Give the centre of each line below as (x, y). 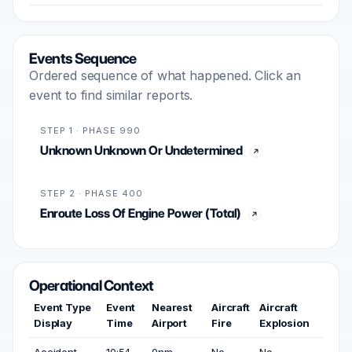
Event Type (62, 307)
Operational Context (91, 286)
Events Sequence (83, 59)
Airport (169, 323)
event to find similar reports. (111, 95)
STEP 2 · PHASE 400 (92, 193)
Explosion (284, 323)
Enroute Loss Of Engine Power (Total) (140, 213)
